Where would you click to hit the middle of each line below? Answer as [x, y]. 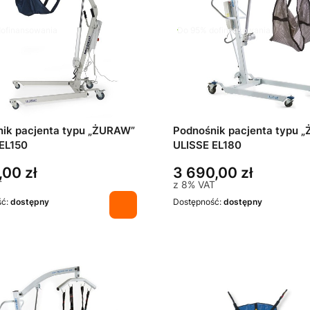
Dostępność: [198, 202]
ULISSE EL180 [207, 146]
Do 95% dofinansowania [224, 30]
